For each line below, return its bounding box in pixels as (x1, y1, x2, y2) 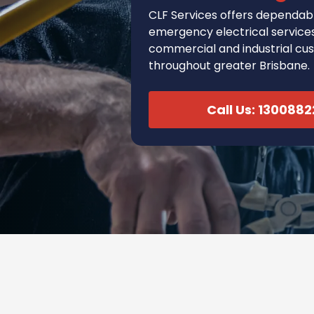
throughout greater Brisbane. (149, 57, 310, 74)
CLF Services (149, 6, 220, 23)
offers (220, 6, 253, 23)
